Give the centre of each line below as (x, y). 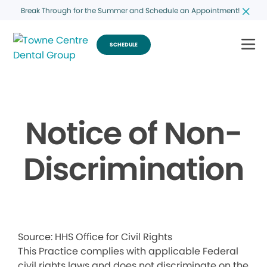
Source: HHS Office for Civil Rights (95, 237)
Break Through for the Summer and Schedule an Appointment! (130, 10)
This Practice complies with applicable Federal (128, 251)
